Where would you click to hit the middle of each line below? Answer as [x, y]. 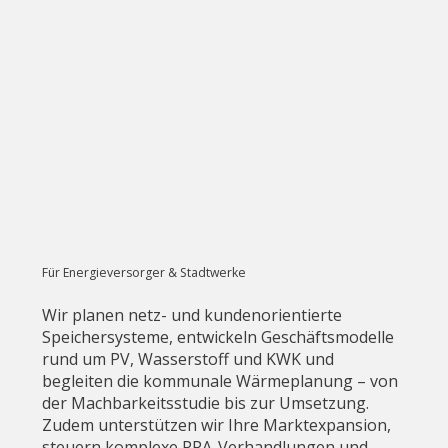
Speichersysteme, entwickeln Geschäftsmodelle [218, 337]
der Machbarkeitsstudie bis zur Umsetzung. [206, 403]
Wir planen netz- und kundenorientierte [192, 315]
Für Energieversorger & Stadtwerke [144, 272]
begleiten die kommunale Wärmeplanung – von [220, 381]
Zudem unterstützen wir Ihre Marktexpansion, [217, 425]
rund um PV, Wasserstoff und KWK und [188, 359]
